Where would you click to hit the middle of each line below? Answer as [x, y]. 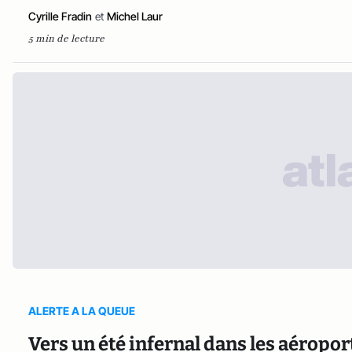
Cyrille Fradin [60, 16]
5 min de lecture [66, 38]
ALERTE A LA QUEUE [82, 310]
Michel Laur [135, 16]
